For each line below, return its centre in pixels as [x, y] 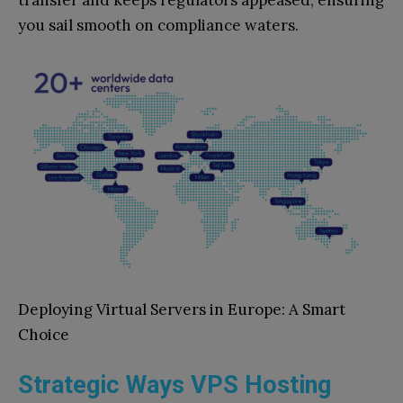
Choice [44, 335]
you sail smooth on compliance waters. [158, 25]
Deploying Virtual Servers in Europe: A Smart [182, 310]
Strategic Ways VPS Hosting [175, 385]
